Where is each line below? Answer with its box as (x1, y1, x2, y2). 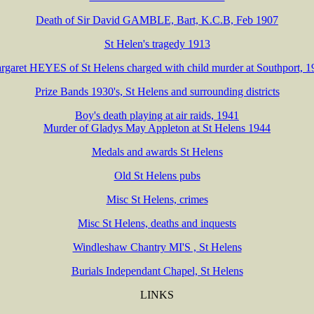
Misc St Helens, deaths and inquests (78, 217, 236, 229)
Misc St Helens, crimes (106, 193, 208, 205)
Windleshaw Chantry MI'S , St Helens (72, 240, 242, 253)
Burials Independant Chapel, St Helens (71, 264, 243, 277)
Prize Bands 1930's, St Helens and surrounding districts (34, 85, 280, 97)
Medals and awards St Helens (91, 145, 223, 158)
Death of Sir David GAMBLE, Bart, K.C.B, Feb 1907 (36, 13, 278, 26)
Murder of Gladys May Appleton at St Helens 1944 (43, 121, 271, 134)
